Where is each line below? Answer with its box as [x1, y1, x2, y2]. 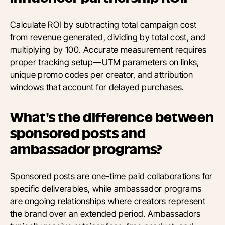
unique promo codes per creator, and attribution [10, 69, 193, 80]
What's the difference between [10, 110, 214, 124]
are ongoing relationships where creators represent [10, 195, 206, 206]
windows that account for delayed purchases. [10, 81, 184, 92]
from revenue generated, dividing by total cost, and [10, 31, 206, 42]
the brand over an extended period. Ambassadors [10, 208, 201, 219]
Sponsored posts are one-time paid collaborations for [10, 170, 213, 181]
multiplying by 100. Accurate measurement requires [10, 44, 207, 55]
